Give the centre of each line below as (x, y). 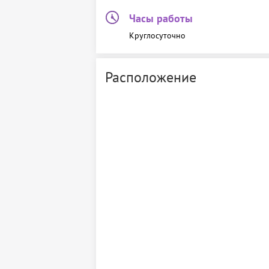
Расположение (151, 77)
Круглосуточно (157, 35)
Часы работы (161, 18)
